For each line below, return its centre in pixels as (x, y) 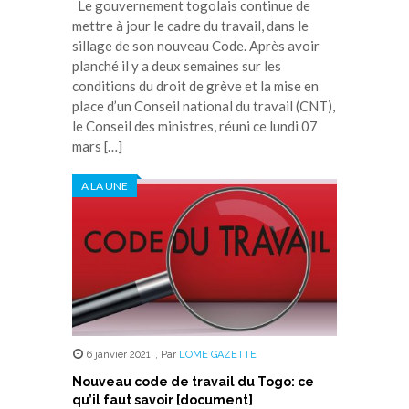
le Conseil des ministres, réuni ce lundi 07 (195, 126)
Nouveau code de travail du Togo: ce (193, 381)
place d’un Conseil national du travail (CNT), (204, 105)
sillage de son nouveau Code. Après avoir (196, 45)
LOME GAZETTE (217, 354)
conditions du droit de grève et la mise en (195, 85)
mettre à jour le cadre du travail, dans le (190, 25)
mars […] (97, 146)
